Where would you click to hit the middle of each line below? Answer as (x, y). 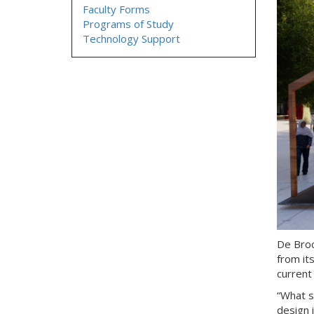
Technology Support (131, 39)
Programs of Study (128, 24)
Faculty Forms (116, 9)
